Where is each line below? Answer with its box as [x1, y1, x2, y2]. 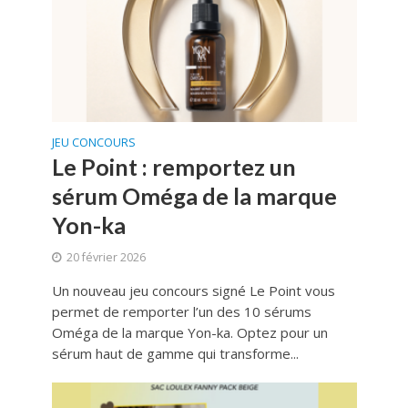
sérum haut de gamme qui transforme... [51, 343, 299, 362]
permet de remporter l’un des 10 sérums [51, 301, 311, 321]
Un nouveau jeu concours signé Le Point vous [51, 280, 335, 300]
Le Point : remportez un [51, 152, 296, 180]
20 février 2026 [66, 249, 146, 265]
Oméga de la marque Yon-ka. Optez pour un [51, 322, 328, 342]
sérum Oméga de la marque [51, 181, 337, 209]
